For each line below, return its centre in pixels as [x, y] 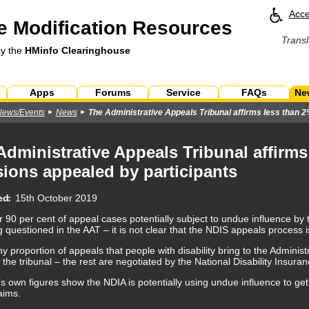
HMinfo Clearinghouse [77, 51]
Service [183, 93]
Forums [113, 93]
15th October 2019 [57, 198]
